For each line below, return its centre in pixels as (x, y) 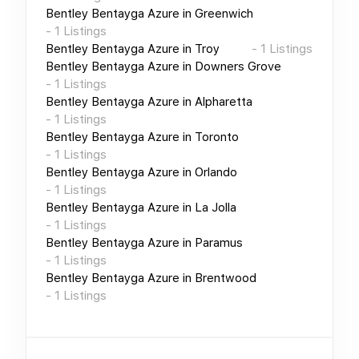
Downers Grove (238, 66)
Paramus (219, 242)
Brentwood (226, 278)
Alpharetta (224, 101)
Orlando (216, 172)
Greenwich (224, 13)
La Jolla (216, 207)
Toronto (217, 137)
